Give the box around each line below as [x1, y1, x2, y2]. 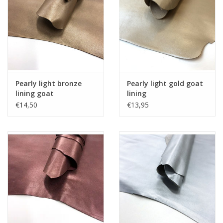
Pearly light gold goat [127, 79, 203, 89]
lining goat [15, 89, 54, 99]
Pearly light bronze [15, 79, 82, 89]
